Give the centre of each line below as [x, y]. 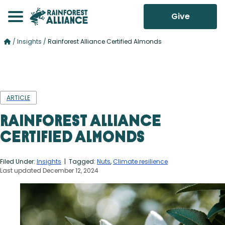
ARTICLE [18, 98]
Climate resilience [140, 161]
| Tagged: [79, 161]
